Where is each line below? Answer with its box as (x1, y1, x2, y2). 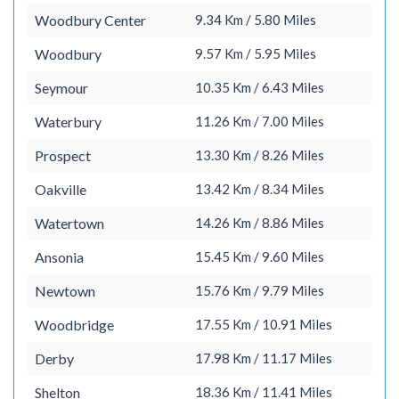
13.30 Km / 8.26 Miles (195, 147, 324, 163)
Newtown (35, 282, 95, 299)
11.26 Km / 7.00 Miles (195, 113, 324, 129)
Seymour (35, 79, 88, 96)
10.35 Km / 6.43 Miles (195, 79, 324, 95)
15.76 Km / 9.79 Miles (195, 282, 324, 298)
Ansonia (35, 248, 84, 265)
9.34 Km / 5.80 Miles (195, 12, 316, 28)
